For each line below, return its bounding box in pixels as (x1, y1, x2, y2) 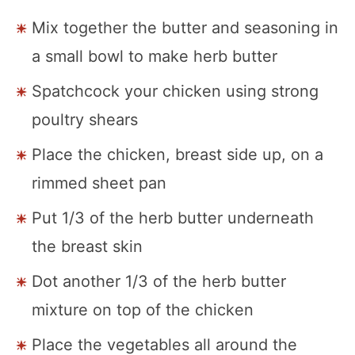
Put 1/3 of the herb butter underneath (32, 208, 314, 227)
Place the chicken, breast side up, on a (32, 144, 323, 164)
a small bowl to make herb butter (32, 46, 277, 66)
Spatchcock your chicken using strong (32, 81, 319, 101)
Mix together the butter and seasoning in (32, 17, 338, 37)
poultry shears (32, 109, 138, 129)
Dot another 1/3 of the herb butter (32, 271, 286, 291)
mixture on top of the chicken (32, 300, 254, 319)
